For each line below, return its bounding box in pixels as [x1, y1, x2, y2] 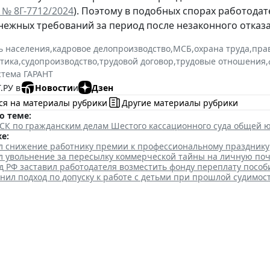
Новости [35, 81, 73, 93]
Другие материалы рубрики [122, 96, 238, 108]
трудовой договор [99, 55, 174, 67]
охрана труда [194, 43, 250, 55]
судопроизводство [21, 55, 97, 67]
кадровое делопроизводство [52, 43, 171, 55]
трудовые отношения [176, 55, 266, 67]
